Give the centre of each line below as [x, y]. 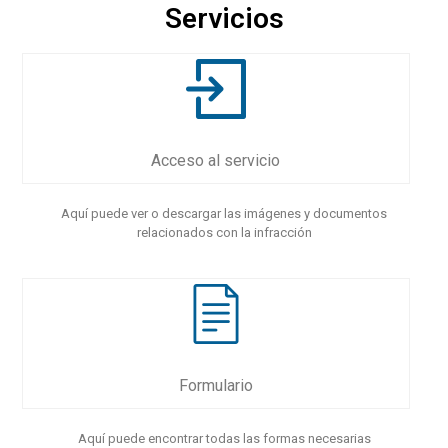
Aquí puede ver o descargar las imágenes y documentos [224, 213]
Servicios [224, 18]
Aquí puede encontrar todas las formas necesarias [224, 438]
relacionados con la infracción [224, 232]
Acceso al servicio [216, 160]
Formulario [215, 385]
